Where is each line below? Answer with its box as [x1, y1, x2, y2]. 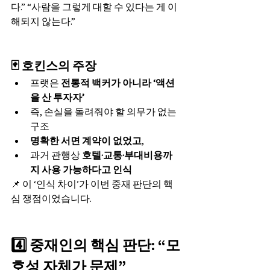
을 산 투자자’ [30, 91, 84, 103]
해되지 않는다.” [11, 15, 75, 27]
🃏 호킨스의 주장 [11, 58, 96, 73]
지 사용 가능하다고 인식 [30, 163, 132, 175]
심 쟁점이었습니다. [11, 192, 92, 204]
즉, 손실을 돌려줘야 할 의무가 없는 [30, 105, 178, 118]
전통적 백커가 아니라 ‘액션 [61, 77, 175, 89]
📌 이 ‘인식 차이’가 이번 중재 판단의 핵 [11, 178, 173, 190]
